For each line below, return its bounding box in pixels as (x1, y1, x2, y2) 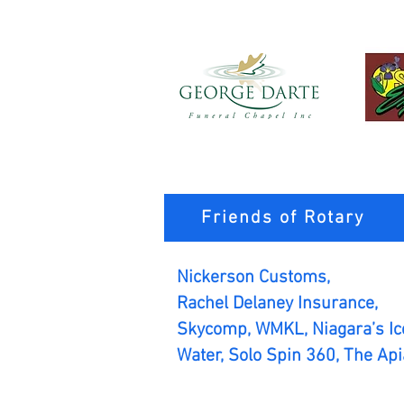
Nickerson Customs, (177, 267, 335, 289)
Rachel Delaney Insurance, (177, 293, 378, 315)
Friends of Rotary (201, 207, 364, 229)
